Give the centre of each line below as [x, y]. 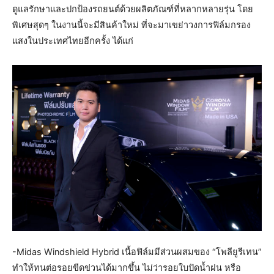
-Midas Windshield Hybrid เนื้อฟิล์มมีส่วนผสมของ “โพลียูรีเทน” [137, 252]
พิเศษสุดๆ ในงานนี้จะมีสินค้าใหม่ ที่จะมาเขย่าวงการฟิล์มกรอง [131, 25]
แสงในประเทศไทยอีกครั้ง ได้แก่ [73, 41]
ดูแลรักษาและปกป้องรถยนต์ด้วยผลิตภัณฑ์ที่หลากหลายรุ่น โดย [133, 9]
